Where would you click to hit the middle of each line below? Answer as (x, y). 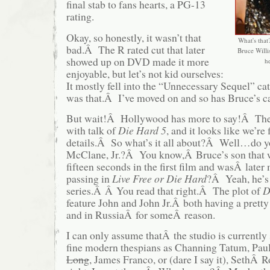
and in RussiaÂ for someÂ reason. (141, 215)
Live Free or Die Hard (159, 179)
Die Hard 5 (142, 130)
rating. (80, 17)
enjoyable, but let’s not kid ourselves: (145, 73)
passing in (89, 179)
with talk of (92, 130)
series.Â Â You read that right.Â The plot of (165, 191)
